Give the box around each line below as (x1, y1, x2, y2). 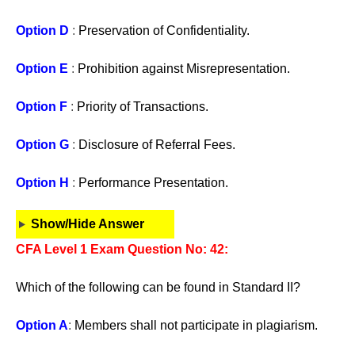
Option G (16, 138, 69, 151)
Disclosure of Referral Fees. (78, 138, 235, 151)
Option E (16, 62, 68, 75)
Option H (16, 176, 69, 189)
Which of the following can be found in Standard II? (16, 281, 300, 294)
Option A (16, 319, 68, 332)
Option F (16, 100, 67, 113)
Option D (16, 24, 69, 37)
